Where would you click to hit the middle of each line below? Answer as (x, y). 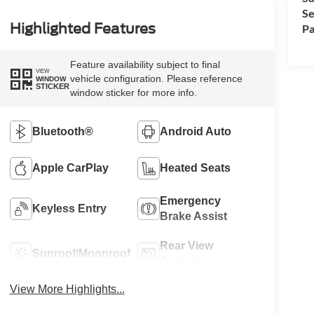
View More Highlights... (67, 289)
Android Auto (196, 132)
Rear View (187, 246)
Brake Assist (194, 217)
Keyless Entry (69, 209)
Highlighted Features (82, 29)
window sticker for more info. (133, 93)
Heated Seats (196, 168)
